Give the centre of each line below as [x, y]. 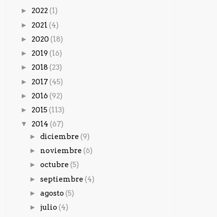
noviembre [62, 151]
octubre [55, 165]
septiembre [62, 179]
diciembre [60, 136]
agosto [53, 193]
